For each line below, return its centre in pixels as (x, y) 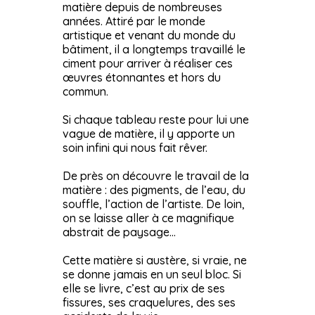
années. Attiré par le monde (134, 21)
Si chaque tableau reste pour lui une (156, 119)
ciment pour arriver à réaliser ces (148, 63)
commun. (85, 91)
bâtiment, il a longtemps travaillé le (154, 49)
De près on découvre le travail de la (156, 175)
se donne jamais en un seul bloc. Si (152, 274)
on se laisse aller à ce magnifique (148, 218)
